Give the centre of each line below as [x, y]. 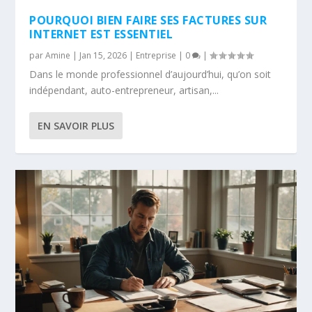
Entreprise [156, 56]
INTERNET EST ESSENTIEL [101, 34]
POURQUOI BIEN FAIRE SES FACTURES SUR [148, 21]
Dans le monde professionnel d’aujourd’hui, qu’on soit [150, 75]
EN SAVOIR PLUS [76, 126]
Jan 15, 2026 [103, 56]
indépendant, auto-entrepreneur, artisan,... [124, 91]
